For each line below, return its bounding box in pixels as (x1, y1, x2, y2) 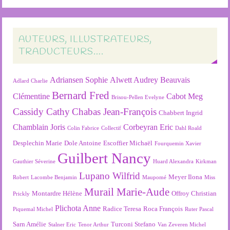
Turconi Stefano (111, 220, 156, 228)
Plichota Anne (55, 204, 101, 213)
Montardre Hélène (32, 189, 83, 198)
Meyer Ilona (168, 173, 203, 181)
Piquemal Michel (13, 206, 53, 213)
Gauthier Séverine (13, 159, 56, 165)
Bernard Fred (52, 89, 110, 102)
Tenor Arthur (78, 222, 109, 228)
